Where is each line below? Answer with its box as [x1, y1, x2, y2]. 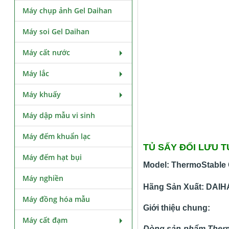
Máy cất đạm [22, 215, 68, 225]
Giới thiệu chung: [143, 203, 210, 212]
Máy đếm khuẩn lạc [22, 131, 91, 141]
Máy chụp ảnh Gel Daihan [22, 6, 112, 15]
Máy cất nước [22, 48, 71, 57]
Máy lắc [22, 68, 50, 78]
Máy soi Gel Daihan [22, 27, 90, 36]
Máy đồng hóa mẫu [22, 194, 90, 204]
